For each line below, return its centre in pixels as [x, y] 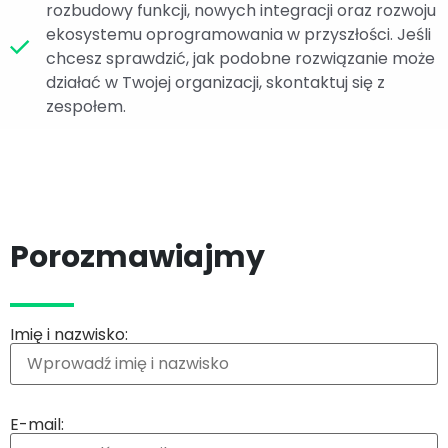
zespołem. [86, 107]
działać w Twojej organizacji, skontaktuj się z [215, 83]
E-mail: [37, 425]
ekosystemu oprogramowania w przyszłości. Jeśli [238, 35]
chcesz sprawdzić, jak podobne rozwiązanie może [240, 59]
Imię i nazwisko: [69, 335]
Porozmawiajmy [137, 257]
